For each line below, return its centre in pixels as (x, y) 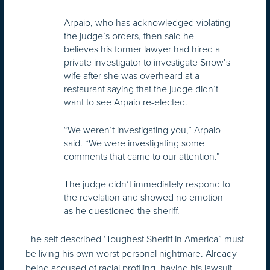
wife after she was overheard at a (132, 75)
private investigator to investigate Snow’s (147, 62)
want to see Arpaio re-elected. (126, 102)
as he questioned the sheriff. (122, 210)
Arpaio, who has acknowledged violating (147, 22)
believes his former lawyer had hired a (142, 49)
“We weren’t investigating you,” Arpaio (142, 130)
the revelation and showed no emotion (143, 197)
